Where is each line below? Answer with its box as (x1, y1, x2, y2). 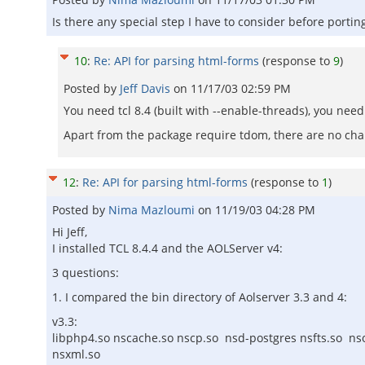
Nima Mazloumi (108, 202, 198, 218)
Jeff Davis (120, 81, 174, 96)
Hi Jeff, (52, 224, 87, 240)
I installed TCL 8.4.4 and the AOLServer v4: (52, 240, 283, 256)
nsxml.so (52, 346, 100, 362)
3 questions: (52, 265, 119, 280)
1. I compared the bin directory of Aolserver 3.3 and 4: (52, 289, 347, 305)
